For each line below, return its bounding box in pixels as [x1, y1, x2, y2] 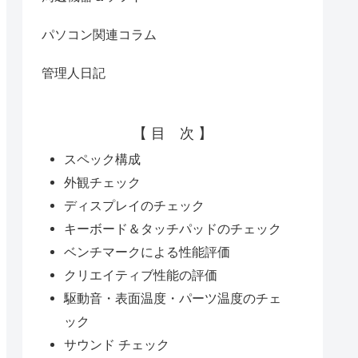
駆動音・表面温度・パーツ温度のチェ [64, 290, 282, 305]
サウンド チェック [64, 336, 170, 352]
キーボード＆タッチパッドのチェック [64, 221, 282, 236]
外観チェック [64, 174, 141, 189]
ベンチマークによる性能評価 [64, 244, 231, 259]
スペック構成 [64, 151, 141, 166]
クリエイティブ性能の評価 [64, 267, 218, 282]
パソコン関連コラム [42, 28, 157, 42]
